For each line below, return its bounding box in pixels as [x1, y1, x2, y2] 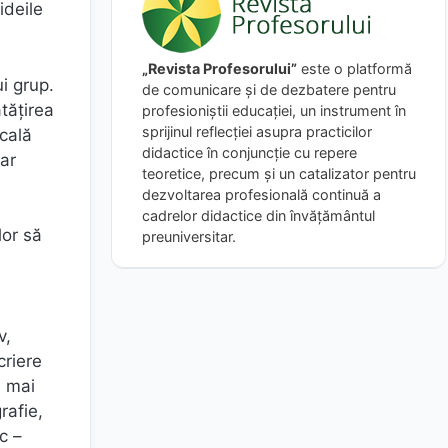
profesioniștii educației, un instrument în [142, 101, 406, 119]
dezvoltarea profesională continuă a [142, 185, 381, 203]
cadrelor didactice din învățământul [142, 206, 375, 224]
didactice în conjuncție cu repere [142, 143, 357, 161]
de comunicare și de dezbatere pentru [142, 80, 396, 98]
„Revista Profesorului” [142, 59, 297, 77]
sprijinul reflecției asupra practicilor [142, 122, 372, 140]
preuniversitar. [142, 227, 236, 245]
